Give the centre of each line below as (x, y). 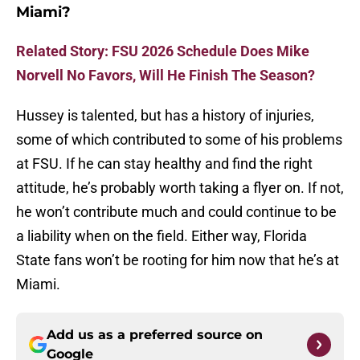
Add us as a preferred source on (155, 335)
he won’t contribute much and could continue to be (176, 212)
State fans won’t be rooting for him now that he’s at (178, 260)
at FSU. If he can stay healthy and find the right (164, 164)
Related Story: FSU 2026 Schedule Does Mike (163, 51)
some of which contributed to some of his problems (179, 140)
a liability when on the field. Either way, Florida (162, 236)
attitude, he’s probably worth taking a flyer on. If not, (180, 188)
